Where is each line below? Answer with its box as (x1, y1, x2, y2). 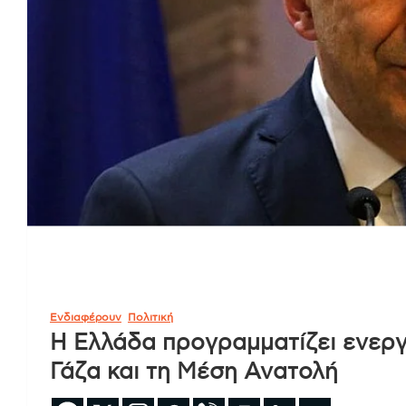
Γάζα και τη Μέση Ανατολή (50, 360, 338, 383)
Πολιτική (128, 311, 173, 323)
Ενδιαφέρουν (50, 311, 121, 323)
